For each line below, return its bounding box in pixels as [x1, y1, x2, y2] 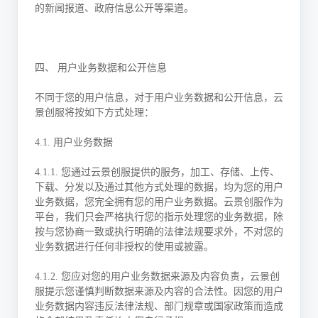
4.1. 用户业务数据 [35, 137, 113, 148]
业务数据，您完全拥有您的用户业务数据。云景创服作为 [35, 197, 283, 207]
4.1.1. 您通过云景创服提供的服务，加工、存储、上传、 [35, 167, 280, 177]
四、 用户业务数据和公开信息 [35, 62, 167, 73]
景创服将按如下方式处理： [35, 107, 154, 118]
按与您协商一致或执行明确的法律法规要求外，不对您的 [35, 226, 283, 237]
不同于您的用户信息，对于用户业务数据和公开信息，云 [35, 92, 283, 103]
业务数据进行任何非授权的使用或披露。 [35, 241, 214, 252]
